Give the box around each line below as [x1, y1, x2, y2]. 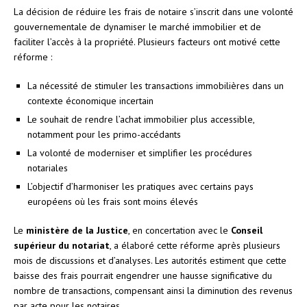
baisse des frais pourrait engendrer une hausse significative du [14, 269, 272, 282]
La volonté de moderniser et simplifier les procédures [27, 146, 252, 159]
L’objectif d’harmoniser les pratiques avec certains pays [27, 180, 254, 193]
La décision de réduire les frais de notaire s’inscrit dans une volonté [14, 5, 293, 18]
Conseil [231, 223, 262, 236]
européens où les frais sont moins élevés [27, 195, 198, 208]
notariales [27, 161, 68, 174]
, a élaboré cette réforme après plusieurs [110, 238, 280, 251]
